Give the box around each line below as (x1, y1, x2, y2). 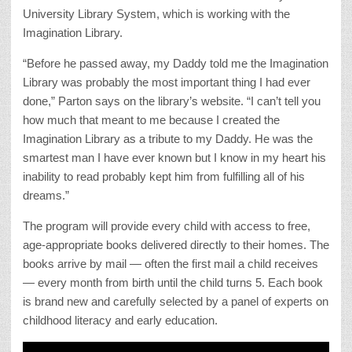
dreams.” (23, 188, 69, 202)
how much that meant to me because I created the (23, 112, 280, 126)
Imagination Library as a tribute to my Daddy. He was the (23, 131, 313, 145)
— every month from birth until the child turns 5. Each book (23, 275, 323, 289)
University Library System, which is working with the (23, 6, 290, 20)
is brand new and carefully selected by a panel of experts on (23, 294, 328, 308)
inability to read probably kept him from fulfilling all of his (23, 169, 305, 183)
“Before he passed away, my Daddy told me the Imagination (23, 56, 328, 70)
